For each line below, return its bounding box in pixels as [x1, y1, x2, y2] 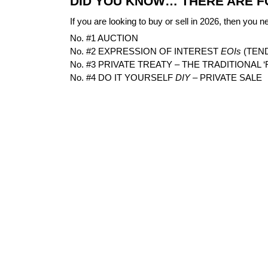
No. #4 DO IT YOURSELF [70, 72, 175, 83]
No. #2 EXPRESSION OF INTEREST [70, 45, 221, 56]
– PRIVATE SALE [190, 72, 262, 83]
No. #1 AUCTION [70, 32, 138, 43]
